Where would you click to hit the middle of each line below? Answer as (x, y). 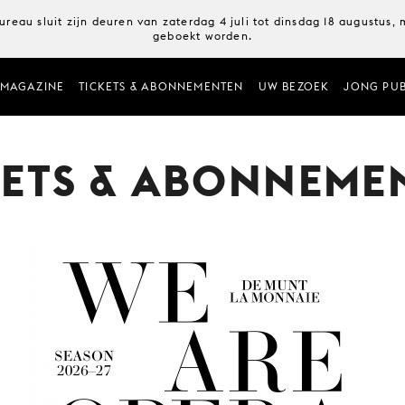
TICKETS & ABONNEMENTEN (161, 86)
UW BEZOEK (294, 86)
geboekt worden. (202, 36)
